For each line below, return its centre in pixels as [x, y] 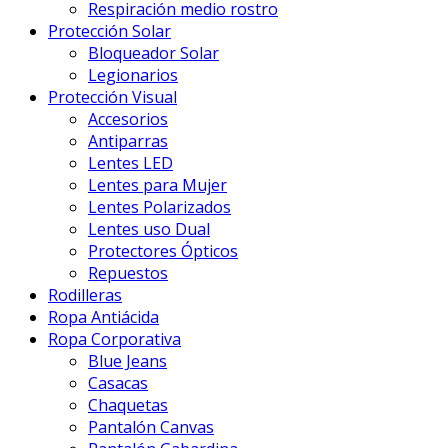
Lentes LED [130, 163]
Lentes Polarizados [159, 207]
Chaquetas [128, 405]
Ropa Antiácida [103, 317]
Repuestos [128, 273]
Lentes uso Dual [149, 229]
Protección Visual [112, 97]
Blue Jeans [127, 361]
